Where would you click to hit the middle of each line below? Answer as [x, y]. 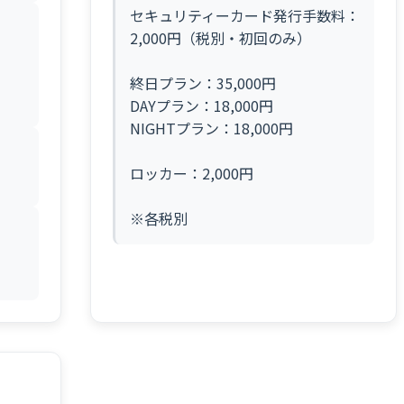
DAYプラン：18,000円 [202, 106]
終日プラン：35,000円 [203, 83]
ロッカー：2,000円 [192, 173]
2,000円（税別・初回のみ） [220, 38]
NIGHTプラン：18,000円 [211, 128]
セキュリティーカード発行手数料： [245, 15]
